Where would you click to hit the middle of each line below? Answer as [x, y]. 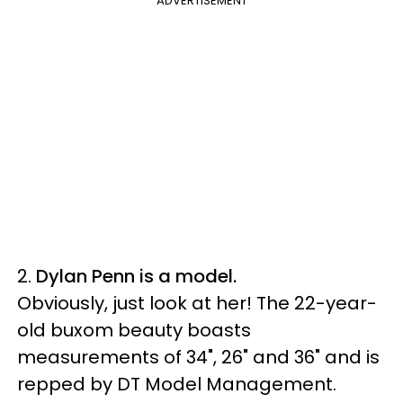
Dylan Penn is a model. [136, 276]
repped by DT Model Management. [177, 384]
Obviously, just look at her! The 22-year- [197, 303]
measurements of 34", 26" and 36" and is [198, 357]
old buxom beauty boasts [134, 330]
